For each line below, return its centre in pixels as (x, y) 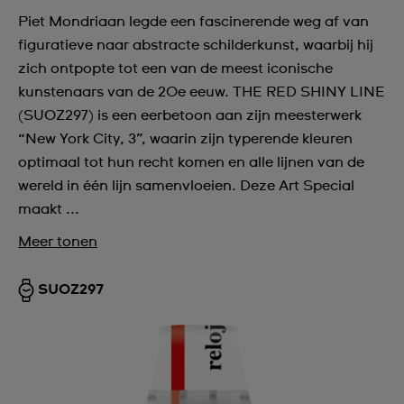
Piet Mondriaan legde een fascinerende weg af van (193, 22)
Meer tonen (58, 242)
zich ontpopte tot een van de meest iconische (175, 69)
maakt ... (49, 209)
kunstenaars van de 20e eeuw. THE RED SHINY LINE (202, 92)
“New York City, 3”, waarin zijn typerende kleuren (185, 139)
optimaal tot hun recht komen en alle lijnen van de (191, 162)
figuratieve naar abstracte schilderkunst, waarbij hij (196, 45)
